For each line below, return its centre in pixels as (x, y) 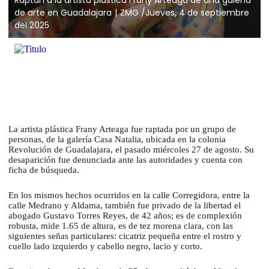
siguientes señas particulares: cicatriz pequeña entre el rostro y (125, 236)
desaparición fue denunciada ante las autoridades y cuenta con (125, 159)
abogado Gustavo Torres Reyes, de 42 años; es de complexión (125, 215)
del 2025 (32, 25)
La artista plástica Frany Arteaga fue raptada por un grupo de (122, 129)
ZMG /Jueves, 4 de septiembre (185, 12)
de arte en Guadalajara (63, 12)
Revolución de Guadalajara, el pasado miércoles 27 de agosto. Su (131, 149)
